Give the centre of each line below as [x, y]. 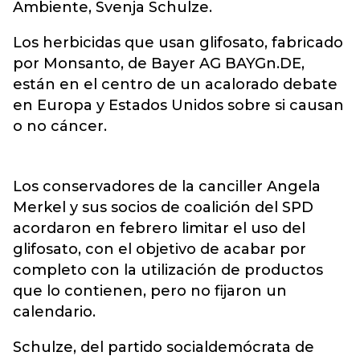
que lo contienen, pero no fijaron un [150, 291]
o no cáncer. [60, 126]
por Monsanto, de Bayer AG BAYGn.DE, [159, 63]
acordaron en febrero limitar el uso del [159, 228]
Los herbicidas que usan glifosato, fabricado [178, 43]
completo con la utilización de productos [168, 270]
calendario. [54, 312]
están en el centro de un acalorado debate [175, 84]
